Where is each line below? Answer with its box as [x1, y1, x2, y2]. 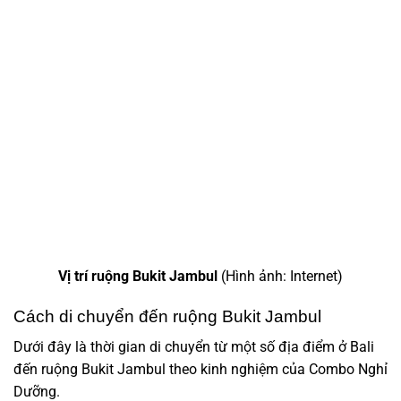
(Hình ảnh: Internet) [221, 268, 343, 286]
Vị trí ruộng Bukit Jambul [58, 268, 221, 286]
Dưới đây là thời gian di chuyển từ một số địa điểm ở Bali [13, 338, 374, 356]
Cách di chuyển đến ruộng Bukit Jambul [13, 306, 321, 326]
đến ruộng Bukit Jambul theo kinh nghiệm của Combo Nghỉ [13, 361, 388, 379]
